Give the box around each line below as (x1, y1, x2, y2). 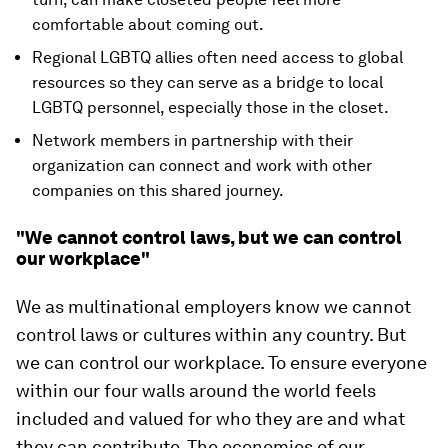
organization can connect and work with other (32, 155, 372, 175)
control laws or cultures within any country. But (16, 323, 406, 345)
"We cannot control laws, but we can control (16, 226, 402, 248)
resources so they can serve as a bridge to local (32, 72, 383, 92)
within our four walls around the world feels (16, 379, 376, 401)
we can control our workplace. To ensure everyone (16, 351, 427, 373)
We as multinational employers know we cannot (16, 295, 411, 317)
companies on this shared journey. (32, 180, 284, 200)
